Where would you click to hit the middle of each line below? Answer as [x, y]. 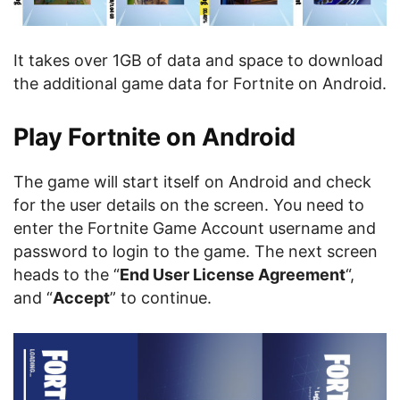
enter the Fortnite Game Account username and [195, 229]
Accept [81, 298]
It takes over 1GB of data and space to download [198, 61]
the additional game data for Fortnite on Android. [200, 84]
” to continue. [161, 298]
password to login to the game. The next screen [196, 252]
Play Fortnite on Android [154, 137]
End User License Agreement [233, 275]
